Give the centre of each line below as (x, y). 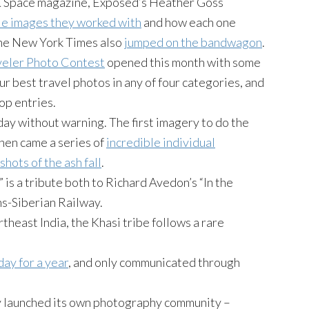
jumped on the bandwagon (193, 42)
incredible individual (161, 142)
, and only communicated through (154, 262)
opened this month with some (183, 62)
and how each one (189, 22)
